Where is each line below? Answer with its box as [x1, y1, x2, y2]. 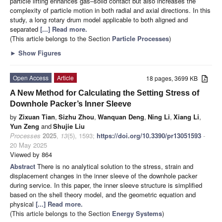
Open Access [13, 73, 49, 82]
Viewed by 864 [10, 149, 52, 159]
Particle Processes [112, 33, 169, 43]
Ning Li [148, 111, 170, 121]
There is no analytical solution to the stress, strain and [37, 161, 193, 171]
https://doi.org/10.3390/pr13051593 [97, 130, 201, 140]
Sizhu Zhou [58, 111, 94, 121]
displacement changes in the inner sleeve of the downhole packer [10, 170, 197, 180]
